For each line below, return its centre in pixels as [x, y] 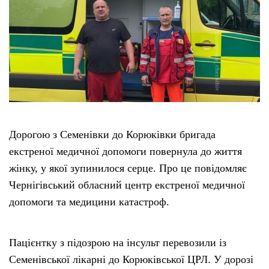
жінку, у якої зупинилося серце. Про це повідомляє [128, 168]
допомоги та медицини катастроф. [89, 201]
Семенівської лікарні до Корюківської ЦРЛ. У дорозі [131, 259]
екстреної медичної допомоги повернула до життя [125, 151]
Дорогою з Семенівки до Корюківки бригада [112, 134]
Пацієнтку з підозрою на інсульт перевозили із [118, 242]
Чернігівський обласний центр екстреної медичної [127, 185]
